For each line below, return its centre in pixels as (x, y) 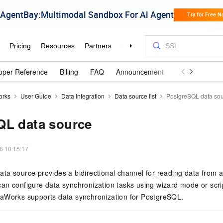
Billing (69, 72)
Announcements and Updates (163, 72)
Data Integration (83, 96)
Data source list (135, 96)
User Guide (36, 96)
